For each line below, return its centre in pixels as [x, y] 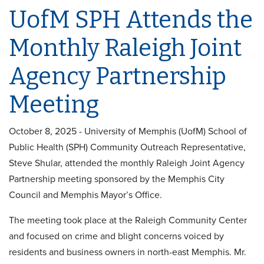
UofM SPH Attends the [131, 20]
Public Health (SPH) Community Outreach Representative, [127, 147]
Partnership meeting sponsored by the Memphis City [117, 179]
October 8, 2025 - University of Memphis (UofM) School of [128, 131]
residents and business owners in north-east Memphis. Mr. [128, 252]
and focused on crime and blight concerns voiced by [116, 236]
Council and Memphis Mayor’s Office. [87, 195]
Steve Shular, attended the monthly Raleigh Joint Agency [127, 163]
